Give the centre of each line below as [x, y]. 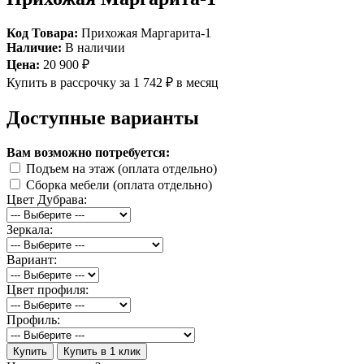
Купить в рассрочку [61, 82]
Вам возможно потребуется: [88, 152]
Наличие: [34, 47]
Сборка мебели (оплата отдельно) [119, 184]
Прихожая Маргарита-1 [145, 32]
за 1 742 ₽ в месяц [169, 82]
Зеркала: [30, 229]
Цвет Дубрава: [47, 199]
